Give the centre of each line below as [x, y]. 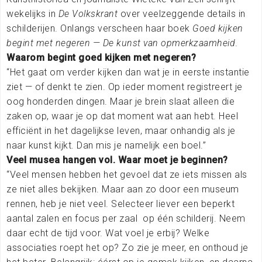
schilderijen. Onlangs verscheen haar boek [99, 28]
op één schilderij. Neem [194, 218]
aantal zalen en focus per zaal [72, 218]
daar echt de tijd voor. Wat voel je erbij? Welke [108, 233]
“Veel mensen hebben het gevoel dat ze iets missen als [127, 174]
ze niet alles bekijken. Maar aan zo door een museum [123, 189]
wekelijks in [32, 13]
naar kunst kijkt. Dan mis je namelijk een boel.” [106, 145]
